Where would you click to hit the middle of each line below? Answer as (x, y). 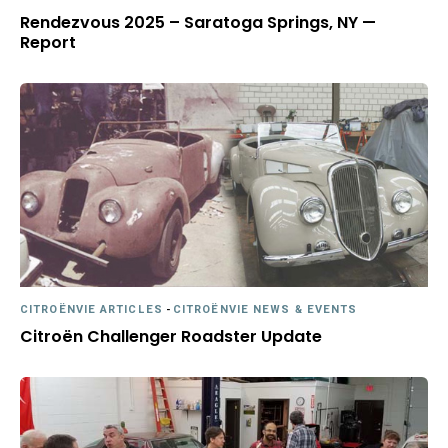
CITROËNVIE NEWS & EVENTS (265, 310)
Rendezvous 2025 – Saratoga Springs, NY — (198, 23)
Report (48, 43)
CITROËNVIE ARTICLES (91, 310)
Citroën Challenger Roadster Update (171, 337)
